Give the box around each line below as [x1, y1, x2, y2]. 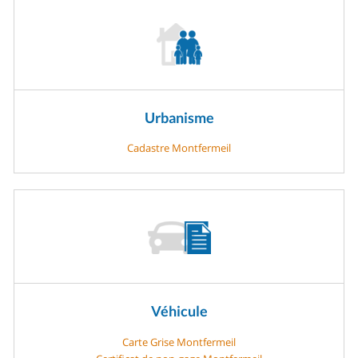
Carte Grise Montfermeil [122, 334, 236, 349]
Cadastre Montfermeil [127, 141, 231, 156]
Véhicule [150, 302, 208, 320]
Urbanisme [144, 108, 214, 126]
